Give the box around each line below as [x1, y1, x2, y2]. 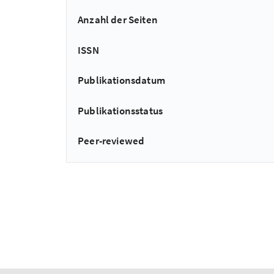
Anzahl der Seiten [78, 13, 158, 27]
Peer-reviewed [78, 133, 145, 147]
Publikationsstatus [78, 103, 163, 117]
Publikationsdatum [78, 73, 165, 87]
